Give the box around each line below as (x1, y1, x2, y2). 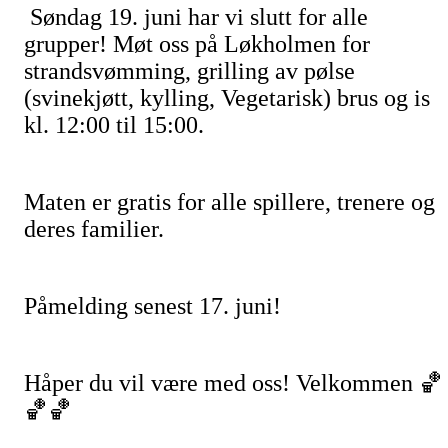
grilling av (197, 58, 298, 85)
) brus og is (323, 85, 430, 112)
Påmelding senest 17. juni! (24, 293, 281, 320)
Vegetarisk (221, 85, 323, 112)
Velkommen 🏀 (296, 370, 443, 397)
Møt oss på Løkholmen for (113, 31, 370, 58)
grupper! (24, 31, 107, 58)
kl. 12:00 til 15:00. (24, 112, 204, 139)
